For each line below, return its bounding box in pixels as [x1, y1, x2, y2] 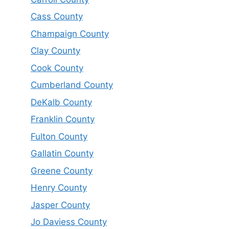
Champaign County [31, 28, 109, 39]
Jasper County [31, 199, 90, 210]
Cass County [31, 11, 83, 22]
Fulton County [31, 131, 87, 142]
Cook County [31, 62, 83, 73]
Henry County [31, 182, 87, 193]
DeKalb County [31, 97, 92, 107]
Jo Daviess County [31, 217, 107, 227]
